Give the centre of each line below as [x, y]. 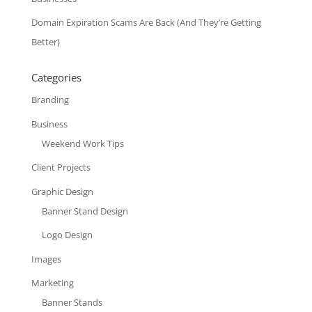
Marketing [52, 283]
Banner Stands [72, 303]
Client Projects [61, 167]
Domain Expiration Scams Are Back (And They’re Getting [146, 23]
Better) [45, 42]
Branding [50, 100]
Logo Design [67, 235]
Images [46, 259]
